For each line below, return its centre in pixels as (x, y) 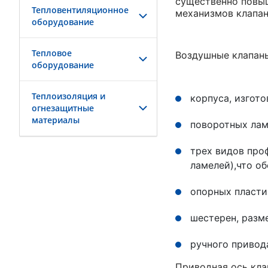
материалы (56, 120)
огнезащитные (63, 108)
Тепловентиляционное (80, 10)
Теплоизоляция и (68, 96)
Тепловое (52, 53)
